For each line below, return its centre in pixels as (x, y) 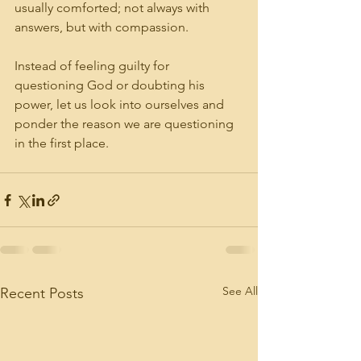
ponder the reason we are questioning (126, 124)
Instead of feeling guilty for (93, 66)
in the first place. (62, 143)
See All (240, 291)
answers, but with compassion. (102, 27)
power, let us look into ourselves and (121, 104)
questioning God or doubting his (111, 85)
